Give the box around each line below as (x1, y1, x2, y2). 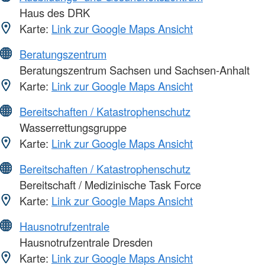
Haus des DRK (17, 4, 90, 20)
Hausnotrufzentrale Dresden (17, 234, 153, 250)
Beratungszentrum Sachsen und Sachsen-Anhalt (17, 62, 250, 77)
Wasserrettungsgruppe (17, 119, 127, 135)
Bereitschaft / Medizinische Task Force (17, 176, 201, 192)
